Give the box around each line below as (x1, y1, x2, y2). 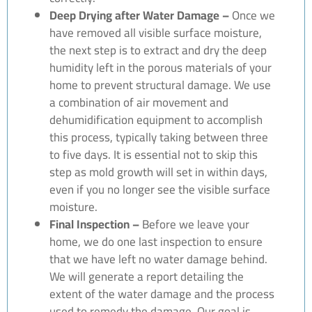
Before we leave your (139, 212, 249, 235)
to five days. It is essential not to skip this (49, 143, 258, 166)
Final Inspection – (49, 212, 139, 235)
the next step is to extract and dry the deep (49, 38, 267, 61)
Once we (229, 3, 275, 26)
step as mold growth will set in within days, (49, 160, 267, 183)
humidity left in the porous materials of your (49, 56, 272, 79)
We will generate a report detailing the (49, 265, 244, 288)
